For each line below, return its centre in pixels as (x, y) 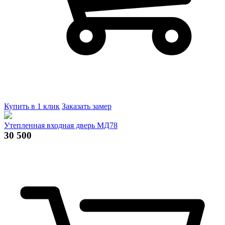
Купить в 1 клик (32, 106)
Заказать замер (87, 106)
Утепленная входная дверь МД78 (61, 125)
